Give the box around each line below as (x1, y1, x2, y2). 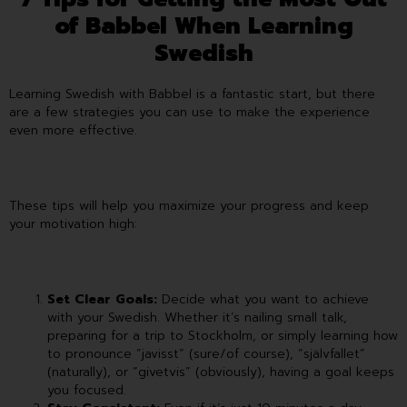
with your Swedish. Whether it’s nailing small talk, (47, 307, 347, 327)
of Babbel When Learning (54, 9, 353, 45)
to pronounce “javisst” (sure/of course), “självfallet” (47, 343, 365, 363)
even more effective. (9, 121, 142, 141)
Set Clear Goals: (47, 289, 157, 309)
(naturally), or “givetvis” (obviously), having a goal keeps (47, 362, 394, 382)
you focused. (47, 380, 126, 400)
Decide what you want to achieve (157, 289, 369, 309)
